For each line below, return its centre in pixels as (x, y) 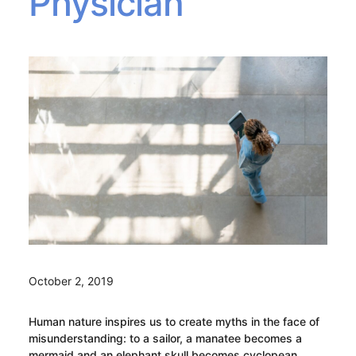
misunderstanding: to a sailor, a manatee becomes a (165, 339)
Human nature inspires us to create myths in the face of (174, 322)
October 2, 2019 (71, 281)
